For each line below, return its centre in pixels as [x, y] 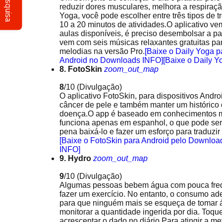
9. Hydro [75, 158]
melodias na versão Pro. [102, 51]
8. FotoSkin [81, 69]
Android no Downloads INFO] [111, 60]
